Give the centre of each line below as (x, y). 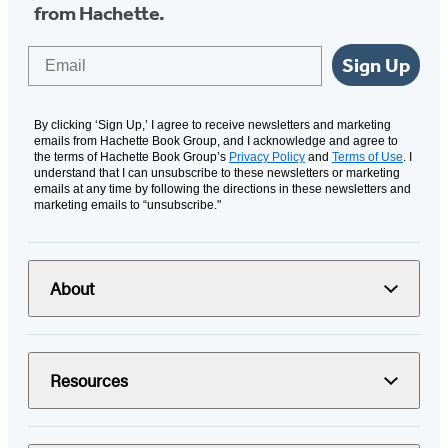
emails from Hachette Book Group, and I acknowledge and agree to (216, 141)
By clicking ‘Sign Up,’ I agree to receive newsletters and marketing (212, 125)
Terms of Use (367, 157)
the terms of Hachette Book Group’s (131, 157)
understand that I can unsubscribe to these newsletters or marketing (217, 173)
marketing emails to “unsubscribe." (127, 205)
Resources (89, 380)
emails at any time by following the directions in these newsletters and (222, 189)
